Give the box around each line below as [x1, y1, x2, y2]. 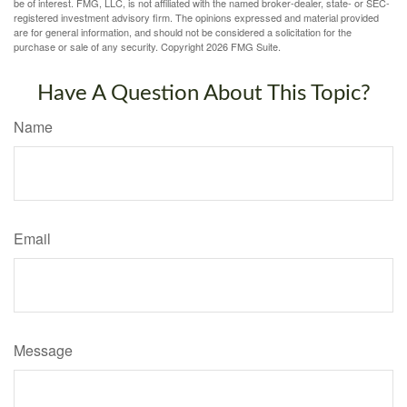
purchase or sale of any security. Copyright [14, 39, 206, 55]
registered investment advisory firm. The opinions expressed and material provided [14, 10, 379, 25]
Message [14, 340, 73, 362]
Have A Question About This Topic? [36, 83, 371, 105]
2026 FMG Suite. [206, 39, 281, 55]
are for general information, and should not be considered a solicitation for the [14, 25, 352, 40]
